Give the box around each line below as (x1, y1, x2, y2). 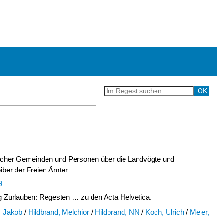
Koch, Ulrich (145, 208, 184, 216)
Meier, (190, 208, 209, 216)
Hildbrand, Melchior (28, 208, 89, 216)
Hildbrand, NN (95, 208, 139, 216)
